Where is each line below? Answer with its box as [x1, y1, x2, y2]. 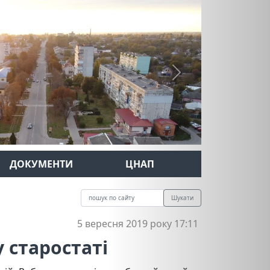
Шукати [171, 193, 193, 202]
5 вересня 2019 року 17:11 [77, 217, 198, 230]
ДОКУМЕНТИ [9, 157, 73, 171]
